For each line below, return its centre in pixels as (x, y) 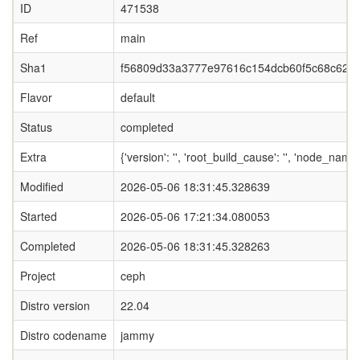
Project (38, 276)
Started (39, 216)
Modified (42, 186)
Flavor (36, 97)
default (138, 97)
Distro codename (63, 335)
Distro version (55, 305)
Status (36, 127)
